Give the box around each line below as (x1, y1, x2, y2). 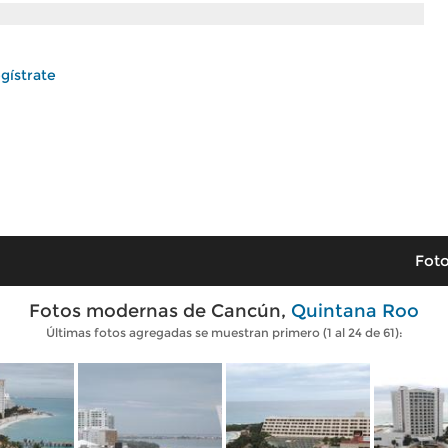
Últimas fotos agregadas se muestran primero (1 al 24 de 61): (45, 325, 403, 340)
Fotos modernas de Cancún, (29, 300, 291, 322)
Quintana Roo (291, 300, 419, 322)
